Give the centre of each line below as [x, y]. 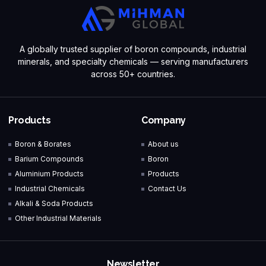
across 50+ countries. [133, 74]
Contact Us [167, 189]
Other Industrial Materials [58, 218]
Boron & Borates [43, 144]
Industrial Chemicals [50, 189]
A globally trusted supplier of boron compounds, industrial [133, 49]
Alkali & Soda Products [54, 203]
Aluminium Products [50, 174]
